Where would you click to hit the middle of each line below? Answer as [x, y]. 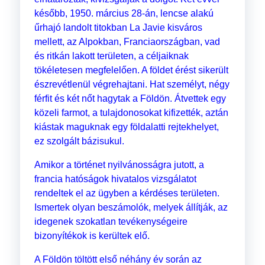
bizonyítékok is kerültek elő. [92, 236]
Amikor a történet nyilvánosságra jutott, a [119, 165]
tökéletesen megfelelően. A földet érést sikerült [131, 70]
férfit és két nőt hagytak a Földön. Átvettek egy [130, 99]
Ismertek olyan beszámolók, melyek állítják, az [131, 208]
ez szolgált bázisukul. [79, 141]
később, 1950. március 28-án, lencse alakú [124, 14]
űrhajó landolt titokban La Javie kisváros [118, 28]
